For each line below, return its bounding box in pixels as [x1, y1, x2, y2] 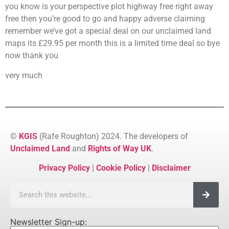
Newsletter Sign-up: [10, 216, 87, 227]
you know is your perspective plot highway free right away [5, 2, 213, 12]
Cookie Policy [96, 163, 146, 173]
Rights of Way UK [88, 143, 151, 153]
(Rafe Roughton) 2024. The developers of [39, 131, 188, 141]
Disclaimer [151, 163, 191, 173]
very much [5, 70, 42, 80]
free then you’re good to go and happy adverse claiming [5, 14, 205, 24]
